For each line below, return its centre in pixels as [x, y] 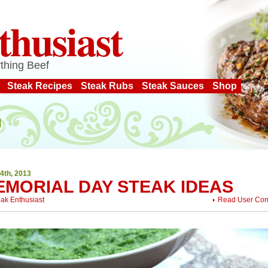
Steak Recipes [40, 86]
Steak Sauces [173, 86]
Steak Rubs [107, 86]
